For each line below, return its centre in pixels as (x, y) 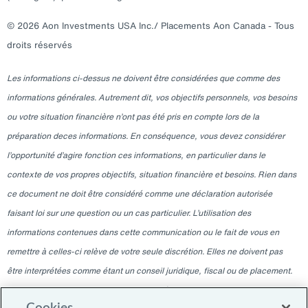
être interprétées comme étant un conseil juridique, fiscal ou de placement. (150, 271)
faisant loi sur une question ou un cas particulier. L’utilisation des (129, 213)
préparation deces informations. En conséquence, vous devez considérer (146, 136)
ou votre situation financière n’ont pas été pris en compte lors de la (133, 117)
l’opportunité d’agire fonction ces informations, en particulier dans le (136, 155)
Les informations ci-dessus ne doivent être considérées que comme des (143, 78)
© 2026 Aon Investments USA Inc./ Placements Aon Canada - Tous (151, 26)
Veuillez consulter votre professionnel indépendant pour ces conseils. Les (146, 290)
